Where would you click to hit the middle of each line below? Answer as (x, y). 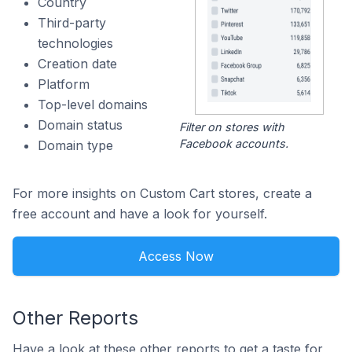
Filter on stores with (231, 127)
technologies (75, 43)
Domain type (75, 145)
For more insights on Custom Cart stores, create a (162, 194)
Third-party (72, 23)
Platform (64, 84)
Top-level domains (93, 104)
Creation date (77, 64)
